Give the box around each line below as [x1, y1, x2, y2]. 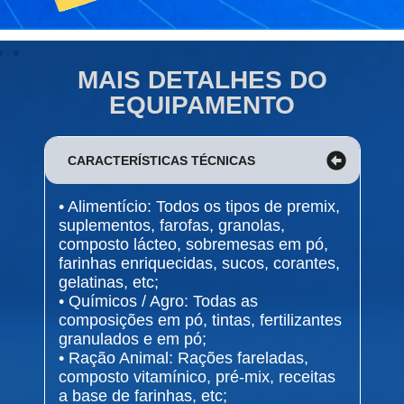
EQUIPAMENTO [109, 90, 295, 119]
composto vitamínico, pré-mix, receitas [58, 367, 335, 386]
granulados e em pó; [58, 329, 207, 348]
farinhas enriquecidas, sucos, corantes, [58, 253, 340, 272]
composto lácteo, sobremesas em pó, [58, 234, 328, 253]
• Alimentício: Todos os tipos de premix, [58, 197, 340, 216]
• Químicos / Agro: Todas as [58, 291, 258, 310]
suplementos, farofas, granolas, [58, 216, 285, 234]
